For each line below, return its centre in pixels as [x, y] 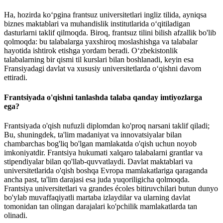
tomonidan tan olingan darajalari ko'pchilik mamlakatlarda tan [101, 206]
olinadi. [16, 215]
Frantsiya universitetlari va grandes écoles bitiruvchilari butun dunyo [111, 188]
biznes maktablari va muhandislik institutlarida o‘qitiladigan [97, 24]
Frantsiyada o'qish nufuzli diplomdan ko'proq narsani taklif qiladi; [107, 125]
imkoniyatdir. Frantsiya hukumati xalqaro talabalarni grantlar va [103, 152]
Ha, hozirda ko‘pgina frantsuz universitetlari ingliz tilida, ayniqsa [105, 15]
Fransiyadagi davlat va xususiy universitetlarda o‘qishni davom [103, 69]
